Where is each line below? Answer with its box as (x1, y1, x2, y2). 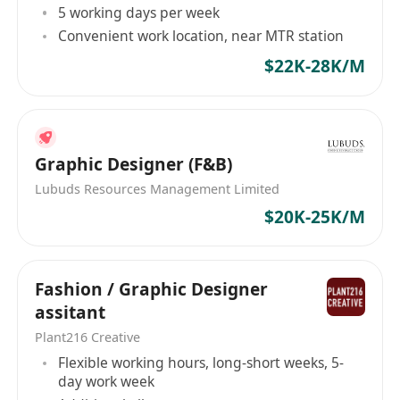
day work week (58, 371, 155, 392)
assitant (35, 300, 106, 324)
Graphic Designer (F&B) (35, 152, 233, 176)
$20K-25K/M (263, 205, 365, 229)
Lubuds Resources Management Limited (35, 179, 280, 197)
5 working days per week (58, 2, 221, 22)
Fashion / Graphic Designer (35, 277, 269, 301)
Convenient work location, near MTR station (58, 26, 345, 46)
